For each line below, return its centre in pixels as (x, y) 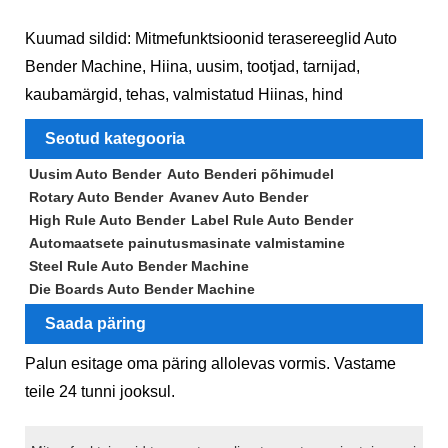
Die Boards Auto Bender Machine (141, 289)
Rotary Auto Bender (95, 197)
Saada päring (95, 324)
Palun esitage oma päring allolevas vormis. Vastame (210, 364)
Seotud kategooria (115, 138)
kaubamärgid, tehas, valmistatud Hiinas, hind (184, 94)
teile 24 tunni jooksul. (100, 392)
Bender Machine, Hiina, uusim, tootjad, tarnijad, (192, 66)
